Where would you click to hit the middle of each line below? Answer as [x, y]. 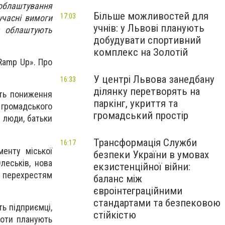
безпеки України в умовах [151, 155]
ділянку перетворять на [147, 91]
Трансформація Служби [145, 143]
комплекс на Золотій [141, 52]
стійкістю [115, 215]
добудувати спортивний [147, 40]
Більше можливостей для [151, 16]
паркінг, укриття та [136, 103]
